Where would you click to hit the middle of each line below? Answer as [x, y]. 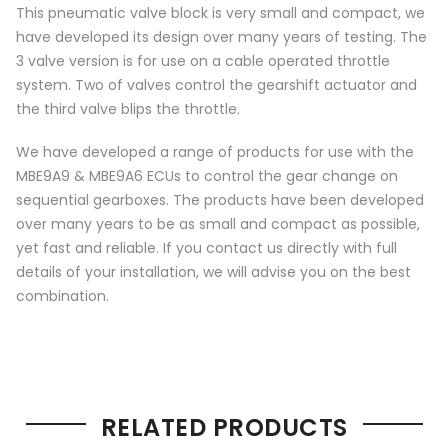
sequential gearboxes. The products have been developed [220, 199]
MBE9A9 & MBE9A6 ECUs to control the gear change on [207, 175]
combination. [62, 295]
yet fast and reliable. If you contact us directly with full [206, 247]
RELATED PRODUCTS [224, 427]
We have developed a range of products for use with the [215, 151]
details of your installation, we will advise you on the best [213, 271]
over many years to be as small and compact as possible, [218, 223]
